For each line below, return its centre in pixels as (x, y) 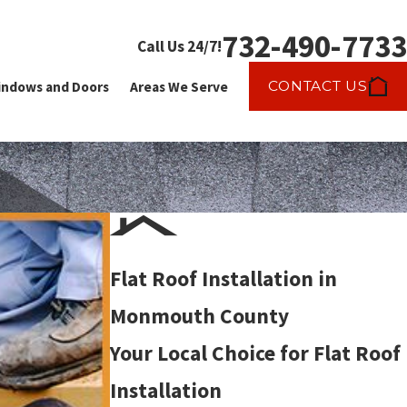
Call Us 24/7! (179, 46)
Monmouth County (199, 315)
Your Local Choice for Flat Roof (255, 352)
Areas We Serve (179, 86)
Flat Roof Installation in (223, 278)
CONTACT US (318, 86)
